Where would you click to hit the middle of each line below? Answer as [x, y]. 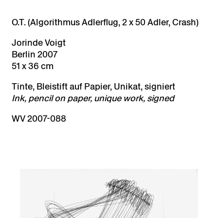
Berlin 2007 [35, 54]
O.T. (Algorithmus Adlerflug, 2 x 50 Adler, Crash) [105, 22]
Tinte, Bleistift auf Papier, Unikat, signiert [93, 87]
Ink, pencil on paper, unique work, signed [93, 98]
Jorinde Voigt [39, 43]
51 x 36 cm [33, 66]
